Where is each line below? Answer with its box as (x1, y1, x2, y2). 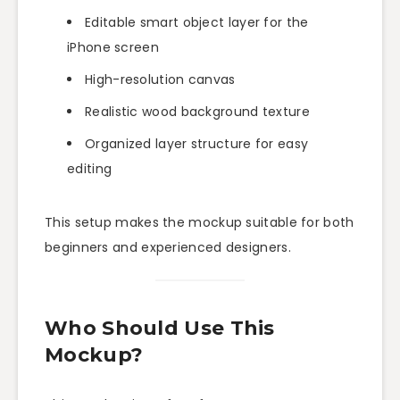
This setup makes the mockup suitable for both (45, 213, 354, 232)
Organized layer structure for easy (85, 135, 309, 154)
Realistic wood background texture (85, 103, 310, 121)
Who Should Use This (45, 316, 275, 341)
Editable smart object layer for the (85, 13, 309, 32)
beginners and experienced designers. (45, 238, 291, 257)
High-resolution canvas (85, 71, 236, 89)
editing (67, 160, 112, 179)
